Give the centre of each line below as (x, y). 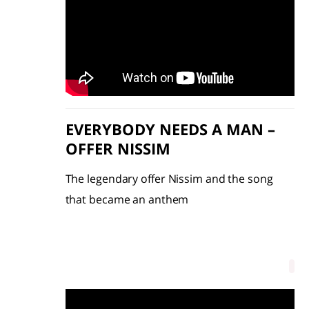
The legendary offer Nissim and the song (169, 178)
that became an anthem (127, 199)
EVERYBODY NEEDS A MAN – (170, 129)
